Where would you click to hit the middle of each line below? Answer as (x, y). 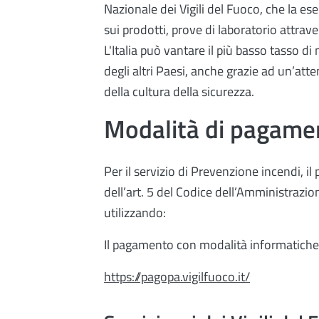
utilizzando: (135, 213)
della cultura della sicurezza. (179, 92)
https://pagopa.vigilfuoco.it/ (177, 277)
